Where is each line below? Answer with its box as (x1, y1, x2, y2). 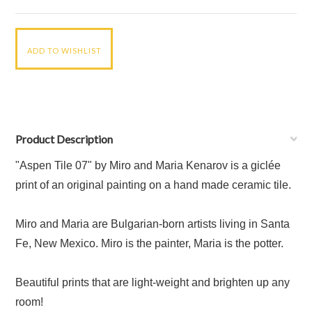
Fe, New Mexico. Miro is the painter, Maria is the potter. (15, 237, 284, 249)
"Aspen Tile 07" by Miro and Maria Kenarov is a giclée (15, 159, 281, 171)
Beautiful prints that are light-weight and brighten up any (15, 276, 290, 288)
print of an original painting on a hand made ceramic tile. (15, 179, 292, 191)
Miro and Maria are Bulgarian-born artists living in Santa (15, 218, 290, 230)
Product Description (15, 132, 114, 146)
